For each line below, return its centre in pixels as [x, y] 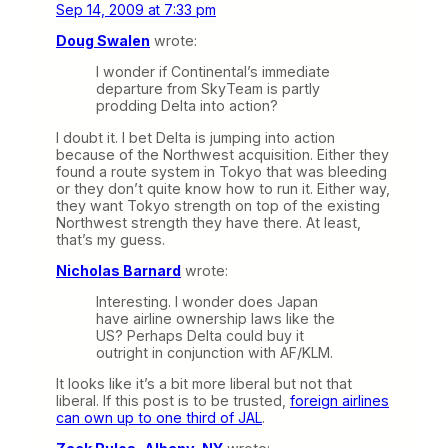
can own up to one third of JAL [159, 417]
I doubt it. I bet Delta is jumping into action [195, 137]
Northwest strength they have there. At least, [208, 222]
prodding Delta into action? [187, 106]
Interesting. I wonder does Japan [207, 301]
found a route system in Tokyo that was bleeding [221, 171]
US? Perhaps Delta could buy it [200, 335]
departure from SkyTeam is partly [208, 89]
